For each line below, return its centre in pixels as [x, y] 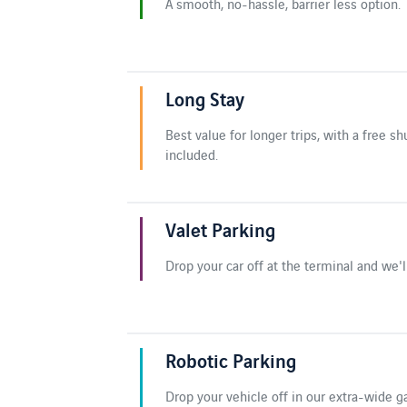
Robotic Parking [231, 359]
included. [192, 154]
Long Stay [205, 98]
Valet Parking [220, 228]
